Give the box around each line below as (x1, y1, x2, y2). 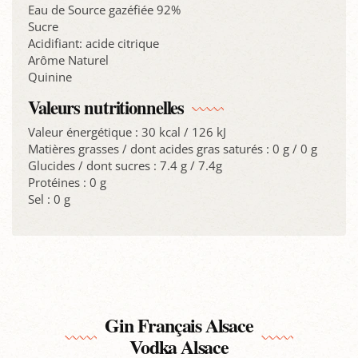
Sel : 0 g (28, 191, 70, 208)
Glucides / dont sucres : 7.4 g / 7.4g (28, 157, 222, 174)
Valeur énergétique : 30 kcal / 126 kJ (28, 124, 226, 141)
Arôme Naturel (28, 51, 109, 68)
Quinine (28, 68, 72, 85)
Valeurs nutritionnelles (28, 93, 185, 121)
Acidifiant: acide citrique (28, 34, 159, 51)
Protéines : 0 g (28, 174, 106, 191)
